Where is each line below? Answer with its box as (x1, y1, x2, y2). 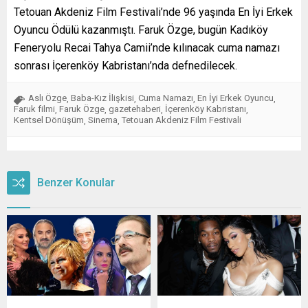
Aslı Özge (28, 92, 67, 103)
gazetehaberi (109, 103, 161, 114)
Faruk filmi (14, 103, 55, 114)
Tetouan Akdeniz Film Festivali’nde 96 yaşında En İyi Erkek (14, 5, 293, 19)
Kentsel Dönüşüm (14, 114, 84, 125)
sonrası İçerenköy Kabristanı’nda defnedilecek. (14, 58, 237, 72)
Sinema (88, 114, 118, 125)
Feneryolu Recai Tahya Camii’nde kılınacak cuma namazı (14, 41, 280, 54)
